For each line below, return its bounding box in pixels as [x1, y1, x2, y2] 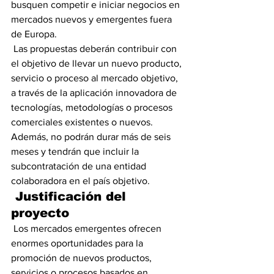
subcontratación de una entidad [11, 161, 149, 171]
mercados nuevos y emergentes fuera [11, 14, 174, 24]
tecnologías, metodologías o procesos [11, 102, 175, 113]
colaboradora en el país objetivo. [11, 176, 150, 186]
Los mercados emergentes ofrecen [11, 223, 164, 234]
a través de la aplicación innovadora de [11, 87, 179, 98]
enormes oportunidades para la [11, 238, 146, 248]
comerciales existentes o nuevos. [11, 117, 155, 127]
